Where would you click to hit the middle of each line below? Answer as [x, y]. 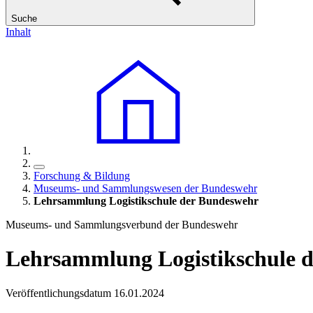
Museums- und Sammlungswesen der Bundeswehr [145, 188]
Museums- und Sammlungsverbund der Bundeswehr [122, 225]
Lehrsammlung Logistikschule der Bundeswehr [146, 201]
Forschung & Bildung [82, 176]
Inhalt [18, 32]
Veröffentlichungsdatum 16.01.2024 [85, 293]
